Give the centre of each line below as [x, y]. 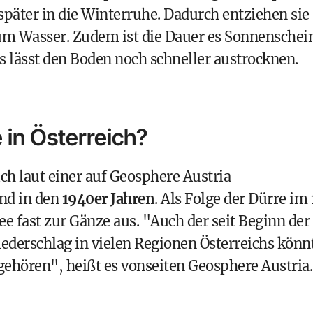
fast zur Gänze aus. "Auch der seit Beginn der [161, 221]
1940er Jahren [108, 199]
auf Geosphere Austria [158, 176]
